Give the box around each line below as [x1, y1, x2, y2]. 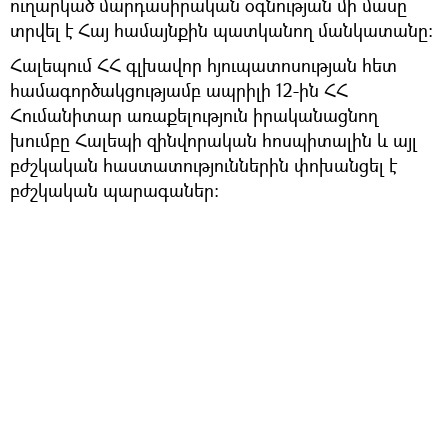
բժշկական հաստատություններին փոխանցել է [10, 153, 397, 178]
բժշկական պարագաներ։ [10, 178, 219, 203]
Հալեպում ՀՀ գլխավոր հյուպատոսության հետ [10, 53, 397, 78]
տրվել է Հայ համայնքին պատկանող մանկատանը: [10, 18, 433, 43]
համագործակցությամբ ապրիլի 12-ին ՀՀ [10, 78, 348, 103]
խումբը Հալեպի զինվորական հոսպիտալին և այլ [10, 128, 417, 153]
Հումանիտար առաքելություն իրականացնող [10, 103, 378, 128]
